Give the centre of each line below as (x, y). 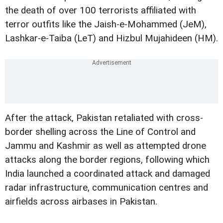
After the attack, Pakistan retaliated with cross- (104, 118)
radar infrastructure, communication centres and (107, 188)
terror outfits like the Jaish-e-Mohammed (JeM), (106, 25)
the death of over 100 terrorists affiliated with (101, 11)
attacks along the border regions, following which (107, 160)
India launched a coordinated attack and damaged (108, 174)
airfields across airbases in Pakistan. (81, 202)
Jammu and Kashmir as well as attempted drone (106, 146)
